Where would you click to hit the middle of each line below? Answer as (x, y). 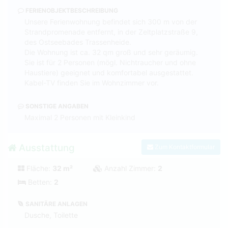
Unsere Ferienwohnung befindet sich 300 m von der (111, 21)
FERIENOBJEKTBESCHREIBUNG (71, 10)
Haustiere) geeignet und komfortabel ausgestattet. (109, 72)
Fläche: (38, 168)
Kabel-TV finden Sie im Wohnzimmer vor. (92, 82)
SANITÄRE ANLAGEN (56, 204)
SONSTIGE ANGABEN (56, 106)
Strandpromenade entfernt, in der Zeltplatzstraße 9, (111, 32)
